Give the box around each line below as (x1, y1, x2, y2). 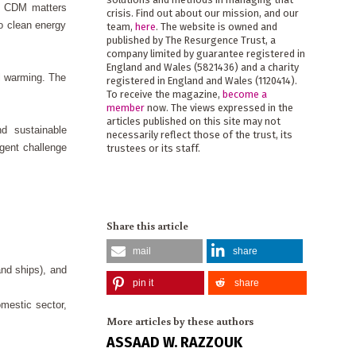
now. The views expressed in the (144, 102, 293, 114)
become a (222, 88, 267, 101)
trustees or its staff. (106, 142, 200, 155)
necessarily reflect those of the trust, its (106, 129, 292, 141)
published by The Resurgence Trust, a (106, 34, 276, 47)
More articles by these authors (106, 313, 253, 328)
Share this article (106, 218, 188, 233)
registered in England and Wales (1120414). (106, 75, 297, 87)
